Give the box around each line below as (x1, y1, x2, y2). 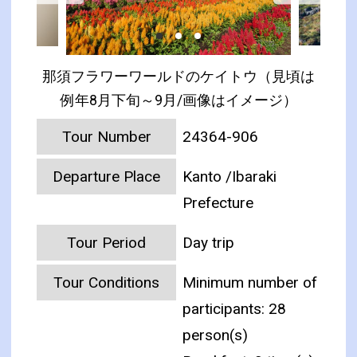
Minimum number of (182, 273, 318, 292)
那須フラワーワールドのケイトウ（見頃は (42, 69, 315, 85)
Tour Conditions (53, 273, 160, 292)
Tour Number (61, 127, 151, 147)
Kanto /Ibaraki (182, 167, 277, 186)
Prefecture (182, 194, 254, 213)
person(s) (182, 326, 249, 345)
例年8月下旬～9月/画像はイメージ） (60, 92, 297, 109)
